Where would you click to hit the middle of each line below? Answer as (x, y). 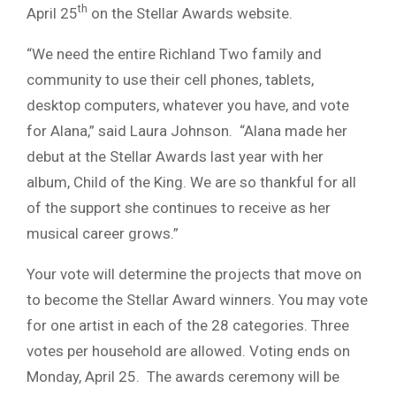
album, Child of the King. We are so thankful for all (191, 182)
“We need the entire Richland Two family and (174, 53)
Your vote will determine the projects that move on (194, 274)
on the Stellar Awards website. (190, 13)
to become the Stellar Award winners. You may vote (197, 299)
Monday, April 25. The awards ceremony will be (183, 376)
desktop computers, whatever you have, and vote (188, 105)
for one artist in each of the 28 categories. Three (188, 325)
